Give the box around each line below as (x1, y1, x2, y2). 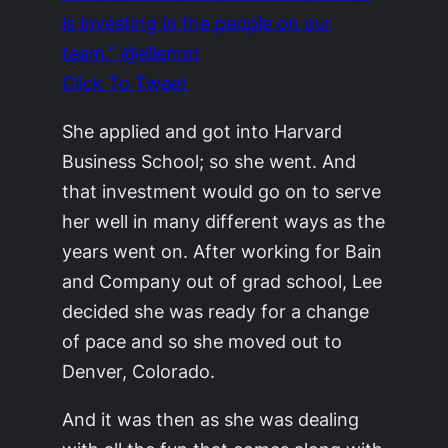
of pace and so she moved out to (62, 330, 343, 353)
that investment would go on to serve (62, 180, 382, 203)
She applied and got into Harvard (62, 120, 343, 143)
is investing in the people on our (62, 12, 333, 35)
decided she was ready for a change (62, 300, 370, 323)
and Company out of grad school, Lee (62, 270, 383, 293)
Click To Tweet (62, 72, 189, 95)
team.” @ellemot (62, 42, 201, 65)
